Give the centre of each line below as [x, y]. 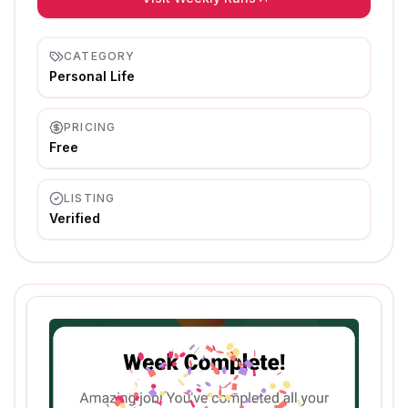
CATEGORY [100, 56]
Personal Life [92, 76]
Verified [75, 218]
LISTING [90, 198]
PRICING [90, 127]
